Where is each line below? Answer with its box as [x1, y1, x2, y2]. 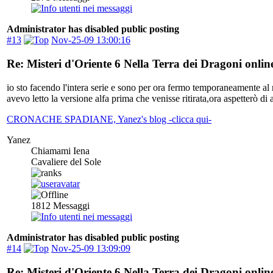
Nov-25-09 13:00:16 [51, 35, 130, 46]
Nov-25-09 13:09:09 [51, 243, 130, 253]
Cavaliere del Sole [31, 156, 101, 167]
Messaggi [51, 200, 90, 211]
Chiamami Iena [31, 145, 90, 156]
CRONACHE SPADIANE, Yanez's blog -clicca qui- [7, 113, 211, 124]
